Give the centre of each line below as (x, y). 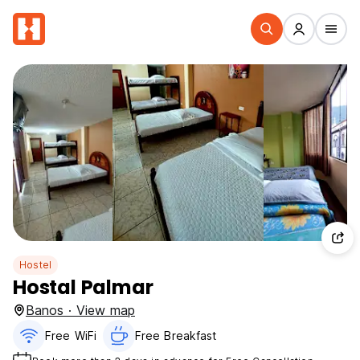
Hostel (36, 265)
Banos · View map (80, 310)
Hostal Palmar (83, 287)
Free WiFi (71, 335)
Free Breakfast (176, 335)
